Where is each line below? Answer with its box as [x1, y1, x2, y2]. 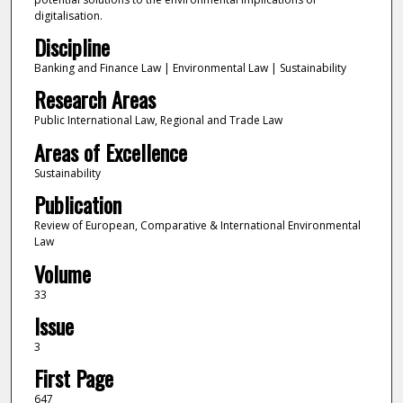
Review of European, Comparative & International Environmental [33, 218, 361, 234]
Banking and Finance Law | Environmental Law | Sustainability [33, 59, 346, 76]
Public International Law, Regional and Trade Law [33, 112, 282, 129]
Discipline [33, 30, 110, 63]
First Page [33, 362, 113, 395]
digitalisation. [33, 7, 103, 23]
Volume [33, 256, 91, 290]
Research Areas [33, 83, 156, 116]
